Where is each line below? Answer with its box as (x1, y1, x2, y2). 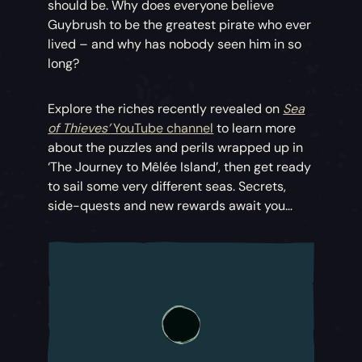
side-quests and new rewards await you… (48, 197, 293, 215)
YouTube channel (110, 120, 214, 137)
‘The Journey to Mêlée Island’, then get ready (48, 158, 312, 176)
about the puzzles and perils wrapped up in (48, 139, 304, 157)
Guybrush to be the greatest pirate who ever (48, 16, 312, 34)
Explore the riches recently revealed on (48, 100, 284, 118)
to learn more (213, 120, 297, 137)
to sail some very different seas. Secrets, (48, 178, 287, 196)
